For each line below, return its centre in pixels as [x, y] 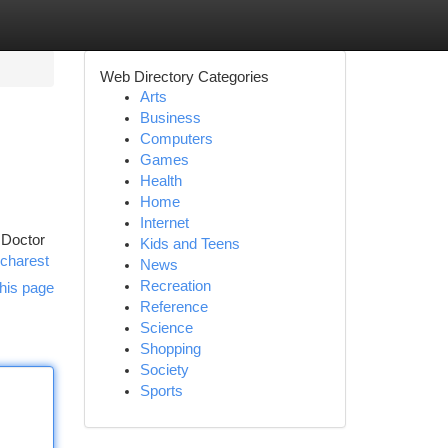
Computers [176, 139]
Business [170, 118]
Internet [164, 223]
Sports [161, 391]
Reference [173, 307]
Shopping [170, 349]
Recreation [175, 286]
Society [164, 370]
